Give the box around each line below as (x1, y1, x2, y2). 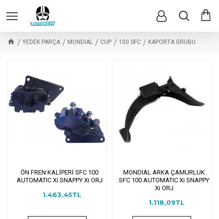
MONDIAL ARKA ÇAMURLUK (123, 168, 205, 176)
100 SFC (119, 39, 141, 45)
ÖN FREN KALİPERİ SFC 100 (21, 168, 99, 176)
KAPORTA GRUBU (148, 39, 196, 45)
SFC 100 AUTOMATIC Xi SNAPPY (119, 176, 210, 184)
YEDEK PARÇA (22, 39, 60, 45)
